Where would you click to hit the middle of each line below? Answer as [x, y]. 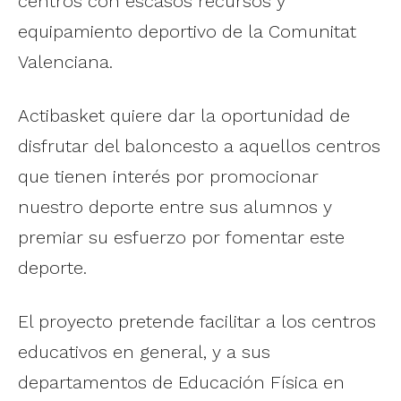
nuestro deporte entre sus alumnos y [175, 206]
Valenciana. [65, 61]
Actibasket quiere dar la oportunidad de [184, 115]
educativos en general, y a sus [144, 351]
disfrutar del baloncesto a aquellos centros [199, 145]
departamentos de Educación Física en [181, 382]
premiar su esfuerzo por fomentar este [181, 237]
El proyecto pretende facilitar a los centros [197, 321]
